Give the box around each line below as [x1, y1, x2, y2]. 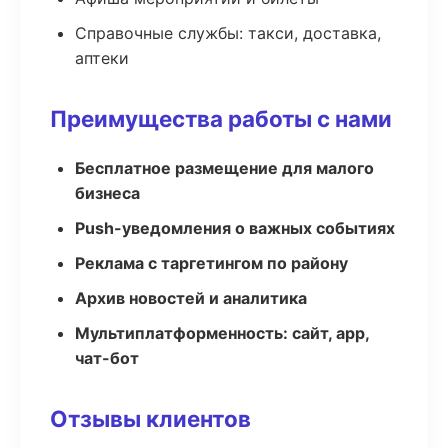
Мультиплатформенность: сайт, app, [75, 323, 369, 343]
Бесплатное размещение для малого [75, 158, 374, 178]
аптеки [75, 48, 129, 68]
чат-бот [75, 348, 139, 368]
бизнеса [75, 183, 140, 203]
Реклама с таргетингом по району [75, 253, 348, 273]
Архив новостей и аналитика [75, 288, 307, 308]
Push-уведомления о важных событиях [75, 218, 395, 238]
